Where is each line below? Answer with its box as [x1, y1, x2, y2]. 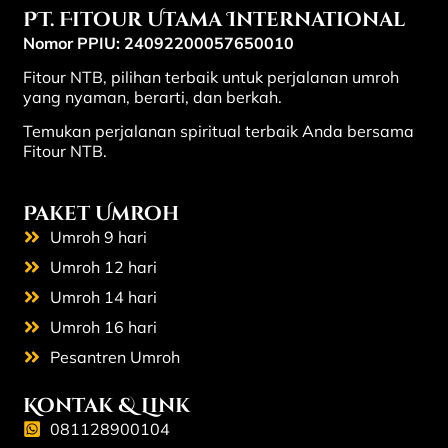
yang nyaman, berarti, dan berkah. [22, 86, 282, 107]
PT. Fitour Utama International [22, 5, 405, 33]
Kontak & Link [22, 392, 190, 420]
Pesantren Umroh [50, 347, 181, 368]
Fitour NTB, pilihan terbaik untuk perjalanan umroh [22, 66, 399, 87]
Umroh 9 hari [50, 227, 148, 248]
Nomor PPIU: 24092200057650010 [22, 32, 294, 53]
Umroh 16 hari [50, 317, 158, 338]
